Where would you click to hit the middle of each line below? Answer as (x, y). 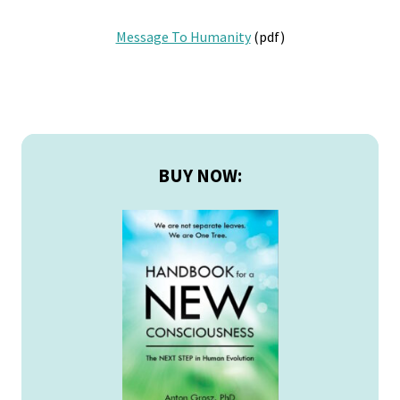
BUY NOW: (200, 175)
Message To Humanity (183, 37)
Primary (70, 146)
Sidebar (67, 174)
